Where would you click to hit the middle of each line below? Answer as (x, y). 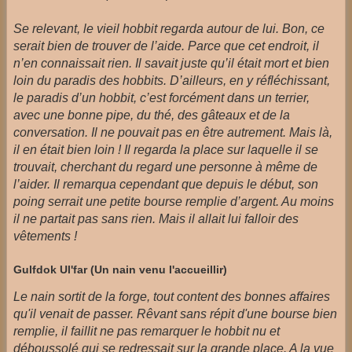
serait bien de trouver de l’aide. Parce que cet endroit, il (166, 46)
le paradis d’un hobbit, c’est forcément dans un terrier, (161, 98)
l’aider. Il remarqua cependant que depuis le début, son (166, 185)
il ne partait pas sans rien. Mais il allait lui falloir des (156, 219)
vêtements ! (45, 236)
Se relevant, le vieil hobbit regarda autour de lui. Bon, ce (169, 29)
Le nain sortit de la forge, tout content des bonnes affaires (172, 296)
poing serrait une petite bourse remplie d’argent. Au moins (174, 202)
